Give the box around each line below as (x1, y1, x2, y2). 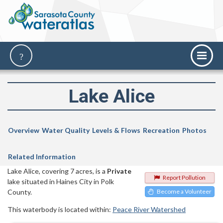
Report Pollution (163, 174, 206, 182)
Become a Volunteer (157, 188, 212, 196)
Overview (8, 126, 39, 135)
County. (7, 188, 32, 197)
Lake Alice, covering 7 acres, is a (7, 167, 107, 176)
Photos (182, 126, 207, 135)
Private (107, 167, 131, 176)
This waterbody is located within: (7, 205, 112, 214)
